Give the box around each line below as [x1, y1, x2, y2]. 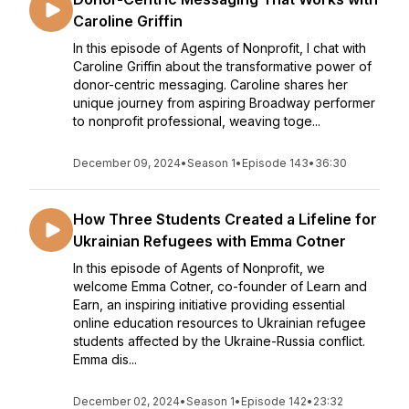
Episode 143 [242, 156, 309, 170]
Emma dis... [73, 351, 137, 367]
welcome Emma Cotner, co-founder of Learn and [73, 278, 367, 294]
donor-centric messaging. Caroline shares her [73, 77, 348, 92]
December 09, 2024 [73, 156, 181, 170]
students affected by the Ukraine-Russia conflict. [73, 333, 365, 349]
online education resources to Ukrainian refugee [73, 315, 366, 330]
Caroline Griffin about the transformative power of [73, 58, 372, 74]
